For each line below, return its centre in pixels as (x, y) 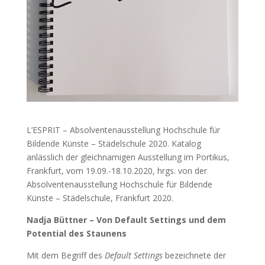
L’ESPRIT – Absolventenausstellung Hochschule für (123, 130)
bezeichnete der (195, 256)
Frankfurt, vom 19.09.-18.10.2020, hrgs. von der (117, 171)
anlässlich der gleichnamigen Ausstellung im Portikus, (128, 157)
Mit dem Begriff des (65, 256)
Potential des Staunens (76, 234)
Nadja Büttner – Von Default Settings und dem (126, 220)
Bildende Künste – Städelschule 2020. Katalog (114, 144)
